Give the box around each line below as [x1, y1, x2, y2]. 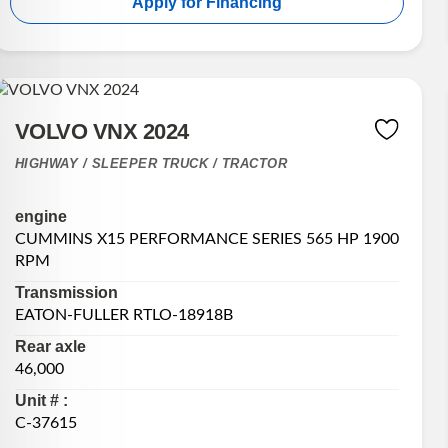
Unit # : [14, 392, 68, 410]
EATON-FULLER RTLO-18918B [14, 307, 233, 324]
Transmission [14, 284, 118, 302]
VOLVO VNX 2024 [14, 118, 189, 144]
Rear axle [14, 338, 86, 356]
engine [14, 208, 67, 226]
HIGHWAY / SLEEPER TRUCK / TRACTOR [14, 155, 288, 171]
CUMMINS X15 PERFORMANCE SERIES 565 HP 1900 [14, 231, 399, 248]
